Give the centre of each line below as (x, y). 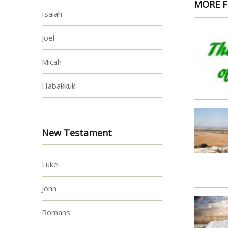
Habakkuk (58, 86)
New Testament (77, 133)
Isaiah (52, 14)
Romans (56, 212)
